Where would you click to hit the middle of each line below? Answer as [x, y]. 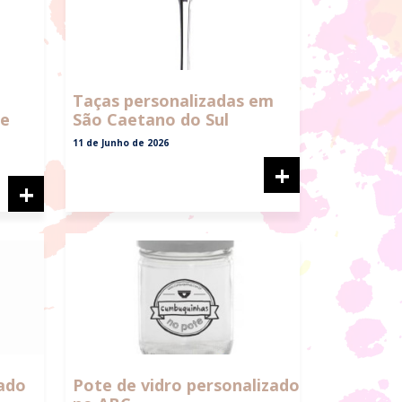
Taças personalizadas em [173, 101]
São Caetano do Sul [151, 120]
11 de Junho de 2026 [121, 143]
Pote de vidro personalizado [186, 385]
